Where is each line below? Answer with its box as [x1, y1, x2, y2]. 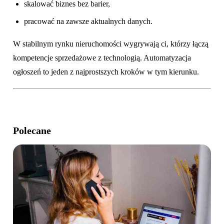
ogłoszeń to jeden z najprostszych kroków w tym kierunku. [13, 67, 199, 76]
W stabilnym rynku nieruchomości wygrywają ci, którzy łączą [13, 39, 208, 48]
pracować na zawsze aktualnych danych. [24, 16, 153, 25]
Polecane [13, 124, 51, 136]
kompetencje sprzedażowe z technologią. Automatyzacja [13, 53, 191, 62]
